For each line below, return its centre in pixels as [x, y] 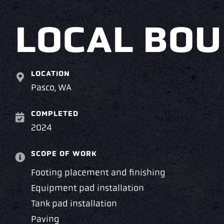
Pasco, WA [51, 88]
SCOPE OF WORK [64, 154]
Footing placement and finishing [98, 173]
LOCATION [50, 74]
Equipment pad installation [87, 188]
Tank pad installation [74, 204]
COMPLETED [55, 114]
